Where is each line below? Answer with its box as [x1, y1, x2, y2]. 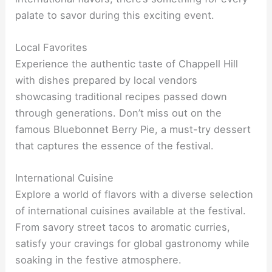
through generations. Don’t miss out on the [15, 107, 222, 120]
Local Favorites [15, 41, 88, 54]
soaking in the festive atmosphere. [15, 254, 182, 267]
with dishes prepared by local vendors [15, 74, 198, 87]
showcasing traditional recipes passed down [15, 90, 228, 103]
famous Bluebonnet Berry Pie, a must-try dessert [15, 123, 251, 136]
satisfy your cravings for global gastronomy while [15, 237, 250, 250]
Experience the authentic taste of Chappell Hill [15, 58, 239, 70]
